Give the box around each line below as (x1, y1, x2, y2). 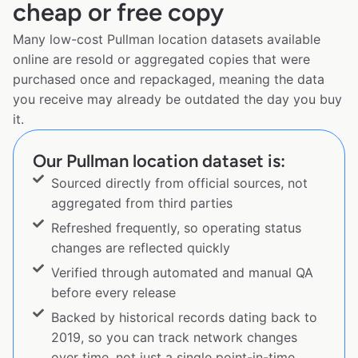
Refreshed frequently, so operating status (50, 220, 301, 237)
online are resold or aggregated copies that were (13, 51, 310, 68)
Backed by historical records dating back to (50, 309, 317, 326)
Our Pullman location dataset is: (33, 150, 285, 173)
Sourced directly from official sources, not (50, 175, 308, 192)
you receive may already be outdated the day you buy (13, 91, 342, 108)
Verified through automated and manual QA (50, 265, 313, 281)
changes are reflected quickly (50, 240, 230, 257)
